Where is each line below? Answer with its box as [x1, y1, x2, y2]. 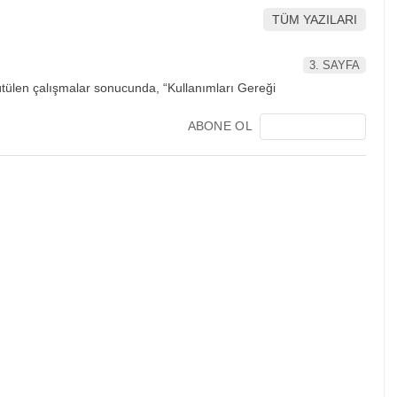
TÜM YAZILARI [272, 12, 357, 27]
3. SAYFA [309, 58, 360, 72]
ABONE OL [187, 118, 253, 133]
